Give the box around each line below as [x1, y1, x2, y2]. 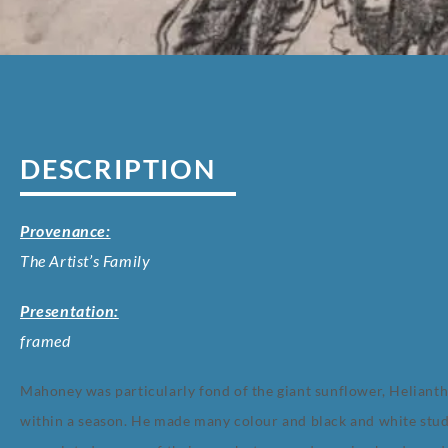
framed [20, 331, 71, 351]
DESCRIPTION [20, 152, 216, 186]
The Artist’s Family [20, 251, 151, 271]
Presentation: [20, 301, 119, 321]
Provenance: [20, 221, 111, 241]
